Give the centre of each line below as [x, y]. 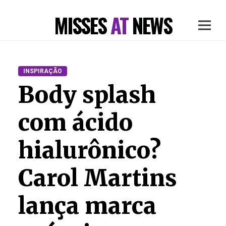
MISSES [82, 25]
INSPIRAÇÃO [43, 71]
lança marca [87, 206]
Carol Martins [98, 178]
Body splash [87, 95]
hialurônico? [90, 150]
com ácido [75, 123]
